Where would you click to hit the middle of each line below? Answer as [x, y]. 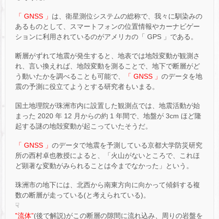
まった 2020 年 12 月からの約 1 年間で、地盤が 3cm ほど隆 [108, 116]
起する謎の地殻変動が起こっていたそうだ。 [84, 126]
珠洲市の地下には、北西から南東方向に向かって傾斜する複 [108, 185]
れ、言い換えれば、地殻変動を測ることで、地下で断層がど [108, 66]
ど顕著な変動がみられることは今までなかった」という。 [104, 166]
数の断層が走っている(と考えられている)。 [83, 195]
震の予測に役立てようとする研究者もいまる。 [87, 86]
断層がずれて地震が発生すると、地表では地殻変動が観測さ [108, 55]
